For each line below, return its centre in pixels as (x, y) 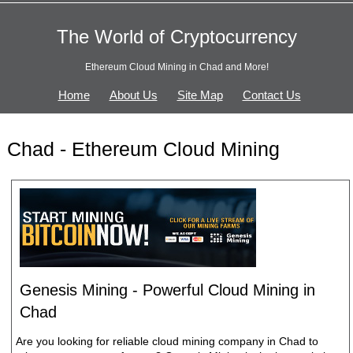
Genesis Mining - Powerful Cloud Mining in (167, 290)
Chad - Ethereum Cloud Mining (143, 149)
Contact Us (271, 95)
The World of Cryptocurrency (176, 36)
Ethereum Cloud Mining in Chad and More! (176, 67)
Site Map (200, 95)
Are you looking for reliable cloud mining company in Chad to (167, 341)
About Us (133, 95)
